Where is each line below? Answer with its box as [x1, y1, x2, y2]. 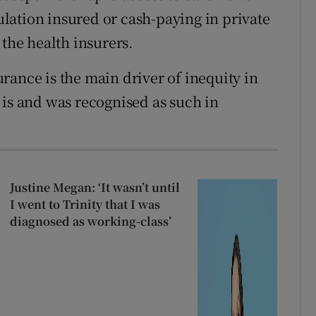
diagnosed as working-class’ [9, 212, 171, 229]
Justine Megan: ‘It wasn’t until [9, 178, 180, 195]
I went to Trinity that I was [9, 195, 160, 212]
